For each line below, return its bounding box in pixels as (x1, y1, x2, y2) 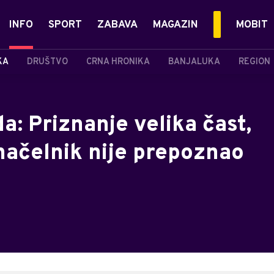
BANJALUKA (168, 56, 220, 67)
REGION (239, 56, 270, 67)
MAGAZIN (153, 18, 198, 32)
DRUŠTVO (27, 56, 68, 67)
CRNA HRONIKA (86, 56, 150, 67)
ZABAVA (97, 18, 138, 32)
